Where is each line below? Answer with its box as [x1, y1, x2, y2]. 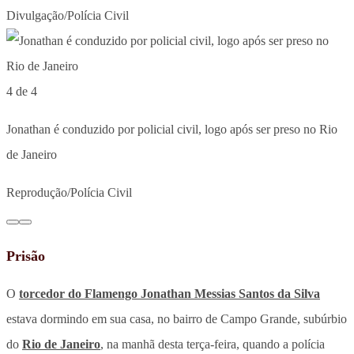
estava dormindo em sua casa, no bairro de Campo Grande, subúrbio [6, 312, 347, 326]
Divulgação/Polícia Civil [6, 9, 129, 23]
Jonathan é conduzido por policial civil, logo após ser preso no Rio [6, 122, 337, 137]
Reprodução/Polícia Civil [6, 186, 132, 200]
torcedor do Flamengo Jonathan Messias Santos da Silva [19, 287, 320, 301]
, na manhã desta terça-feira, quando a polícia [100, 337, 325, 352]
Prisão [6, 248, 45, 265]
